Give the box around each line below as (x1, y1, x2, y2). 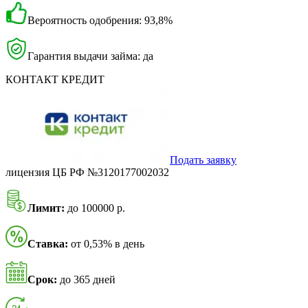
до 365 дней (57, 274, 115, 286)
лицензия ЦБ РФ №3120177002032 (5, 166, 169, 179)
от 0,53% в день (68, 238, 144, 250)
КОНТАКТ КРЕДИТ (5, 74, 104, 86)
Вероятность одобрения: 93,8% (27, 14, 173, 27)
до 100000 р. (65, 202, 125, 214)
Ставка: (27, 238, 68, 250)
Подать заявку (170, 154, 236, 166)
